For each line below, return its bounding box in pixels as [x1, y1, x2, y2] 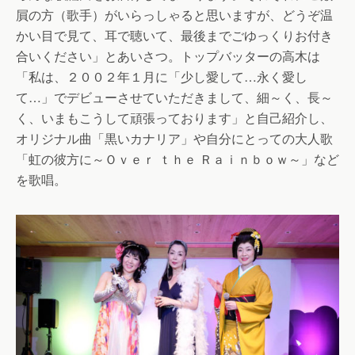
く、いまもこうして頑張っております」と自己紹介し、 [16, 109, 333, 127]
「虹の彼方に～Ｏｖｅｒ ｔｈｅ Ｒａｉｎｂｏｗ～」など [16, 150, 339, 168]
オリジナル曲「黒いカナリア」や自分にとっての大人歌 [16, 129, 333, 147]
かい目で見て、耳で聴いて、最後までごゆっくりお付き [16, 26, 333, 44]
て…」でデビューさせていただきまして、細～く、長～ [16, 88, 333, 106]
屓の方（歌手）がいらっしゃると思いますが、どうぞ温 [16, 6, 333, 24]
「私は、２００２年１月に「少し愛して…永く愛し [16, 67, 307, 86]
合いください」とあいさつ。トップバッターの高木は [16, 47, 320, 65]
